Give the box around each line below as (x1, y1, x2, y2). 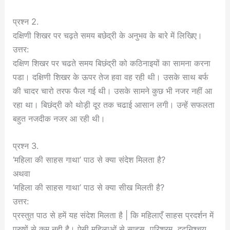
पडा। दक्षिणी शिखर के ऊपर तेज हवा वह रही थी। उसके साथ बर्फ (13, 71, 209, 82)
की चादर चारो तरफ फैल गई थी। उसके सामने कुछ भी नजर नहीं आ (13, 85, 213, 96)
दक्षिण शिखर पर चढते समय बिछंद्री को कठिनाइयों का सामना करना (13, 57, 211, 68)
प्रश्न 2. (13, 16, 40, 27)
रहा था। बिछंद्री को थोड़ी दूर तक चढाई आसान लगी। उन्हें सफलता (13, 99, 215, 110)
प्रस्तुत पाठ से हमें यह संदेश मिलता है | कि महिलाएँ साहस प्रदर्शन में (13, 210, 214, 220)
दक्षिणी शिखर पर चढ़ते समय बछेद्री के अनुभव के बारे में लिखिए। (13, 30, 203, 41)
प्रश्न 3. (13, 141, 40, 151)
